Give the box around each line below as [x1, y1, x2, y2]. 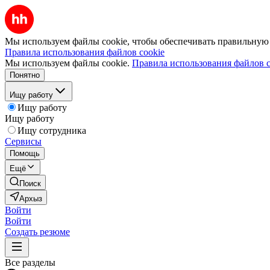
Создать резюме [5, 227, 70, 237]
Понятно [10, 71, 40, 80]
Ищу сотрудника [17, 125, 86, 136]
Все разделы [5, 257, 55, 268]
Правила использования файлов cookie [5, 47, 165, 57]
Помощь [10, 149, 40, 158]
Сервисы [5, 136, 42, 146]
